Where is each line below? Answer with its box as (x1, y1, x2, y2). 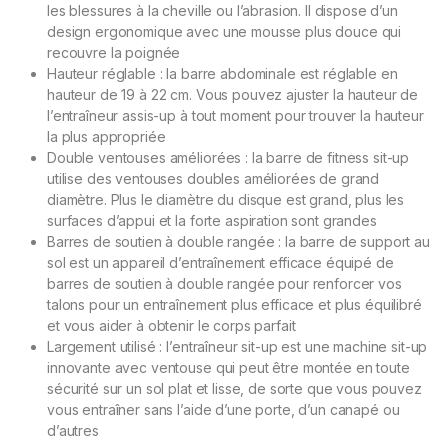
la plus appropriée (47, 128, 166, 146)
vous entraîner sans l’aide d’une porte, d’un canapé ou (47, 401, 400, 419)
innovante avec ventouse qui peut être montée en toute (47, 359, 410, 377)
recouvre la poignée (47, 44, 181, 62)
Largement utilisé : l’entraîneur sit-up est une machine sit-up (47, 338, 428, 356)
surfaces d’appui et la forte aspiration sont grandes (47, 212, 377, 230)
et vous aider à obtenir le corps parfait (47, 317, 296, 335)
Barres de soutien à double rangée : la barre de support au (47, 233, 430, 251)
